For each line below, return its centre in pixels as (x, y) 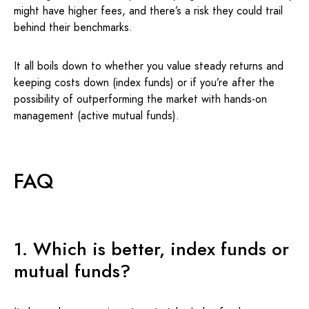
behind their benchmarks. (73, 27)
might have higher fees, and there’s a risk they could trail (148, 11)
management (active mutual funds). (97, 116)
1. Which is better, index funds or (151, 249)
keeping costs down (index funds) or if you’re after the (144, 82)
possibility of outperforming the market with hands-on (140, 99)
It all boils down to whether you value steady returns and (149, 66)
